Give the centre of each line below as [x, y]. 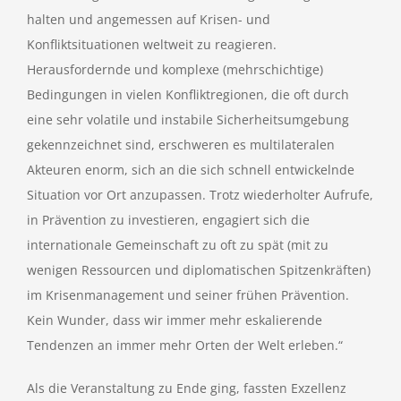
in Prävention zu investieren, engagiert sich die [168, 220]
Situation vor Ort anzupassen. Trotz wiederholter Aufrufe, [200, 195]
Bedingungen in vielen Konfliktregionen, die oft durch [188, 94]
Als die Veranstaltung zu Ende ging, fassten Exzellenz [187, 388]
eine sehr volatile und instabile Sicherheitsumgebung [188, 119]
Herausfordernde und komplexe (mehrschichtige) [175, 69]
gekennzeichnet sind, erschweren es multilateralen [181, 145]
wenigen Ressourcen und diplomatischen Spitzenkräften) [199, 270]
